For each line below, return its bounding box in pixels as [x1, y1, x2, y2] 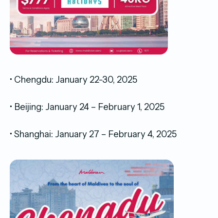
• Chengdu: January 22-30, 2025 [10, 73, 139, 85]
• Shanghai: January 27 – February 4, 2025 [10, 128, 179, 140]
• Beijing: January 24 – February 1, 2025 [10, 101, 166, 112]
